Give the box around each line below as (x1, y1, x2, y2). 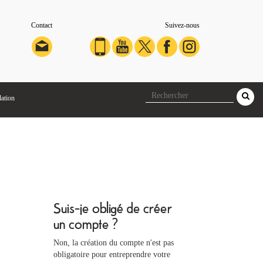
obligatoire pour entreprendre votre (53, 250, 170, 259)
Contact (31, 21, 53, 29)
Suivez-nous (165, 21, 200, 29)
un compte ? (53, 215, 118, 232)
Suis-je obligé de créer (53, 199, 172, 216)
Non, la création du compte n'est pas (53, 238, 174, 247)
